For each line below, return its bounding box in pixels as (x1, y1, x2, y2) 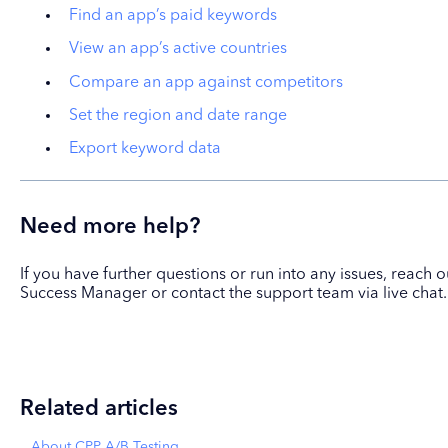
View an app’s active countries (68, 41, 287, 58)
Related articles (19, 397, 178, 420)
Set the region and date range (68, 107, 287, 124)
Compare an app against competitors (68, 74, 343, 91)
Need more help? (19, 215, 200, 238)
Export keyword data (68, 140, 221, 157)
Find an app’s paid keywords (68, 8, 277, 25)
